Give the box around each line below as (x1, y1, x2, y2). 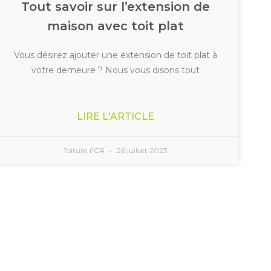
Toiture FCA (63, 145, 107, 155)
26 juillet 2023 (115, 145, 168, 155)
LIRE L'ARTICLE (76, 110, 154, 122)
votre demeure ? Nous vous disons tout (31, 64, 200, 76)
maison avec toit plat (47, 18, 184, 33)
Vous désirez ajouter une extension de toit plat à (13, 49, 217, 60)
